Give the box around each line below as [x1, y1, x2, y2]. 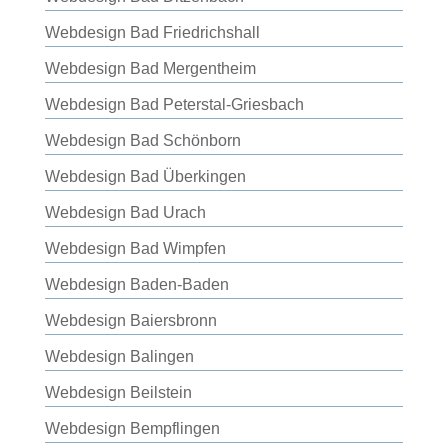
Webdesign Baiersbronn [44, 312, 217, 329]
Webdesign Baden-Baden [44, 276, 229, 293]
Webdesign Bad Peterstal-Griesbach [44, 96, 304, 113]
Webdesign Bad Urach [44, 204, 206, 221]
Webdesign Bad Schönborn [44, 132, 241, 149]
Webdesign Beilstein [44, 384, 192, 401]
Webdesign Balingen [44, 348, 194, 365]
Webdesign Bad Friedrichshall [44, 24, 260, 41]
